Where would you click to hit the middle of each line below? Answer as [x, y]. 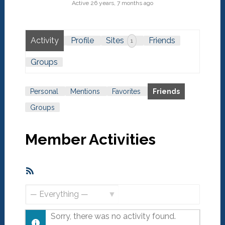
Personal [44, 92]
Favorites [126, 92]
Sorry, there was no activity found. [113, 216]
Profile [82, 40]
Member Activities [90, 140]
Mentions [85, 92]
